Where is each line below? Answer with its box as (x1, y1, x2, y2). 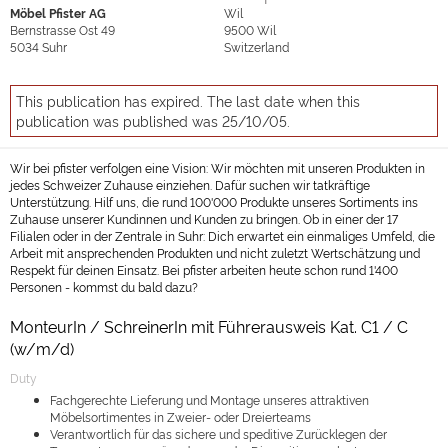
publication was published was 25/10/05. (16, 111, 290, 130)
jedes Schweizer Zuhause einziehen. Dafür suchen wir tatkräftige (10, 176, 370, 193)
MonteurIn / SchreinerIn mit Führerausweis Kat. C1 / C (10, 315, 408, 337)
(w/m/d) (10, 337, 74, 359)
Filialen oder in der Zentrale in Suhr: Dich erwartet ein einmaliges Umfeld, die (10, 227, 435, 244)
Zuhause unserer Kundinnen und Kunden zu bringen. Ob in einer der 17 (10, 210, 398, 227)
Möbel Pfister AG (10, 4, 106, 21)
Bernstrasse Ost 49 (10, 21, 115, 38)
